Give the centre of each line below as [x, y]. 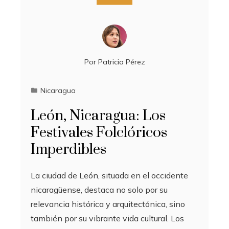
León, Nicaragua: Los [98, 116]
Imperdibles [68, 149]
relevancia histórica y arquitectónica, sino [108, 204]
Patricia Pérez [121, 62]
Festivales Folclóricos [99, 132]
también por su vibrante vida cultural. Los [107, 218]
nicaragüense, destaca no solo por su [99, 189]
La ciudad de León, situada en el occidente [109, 175]
